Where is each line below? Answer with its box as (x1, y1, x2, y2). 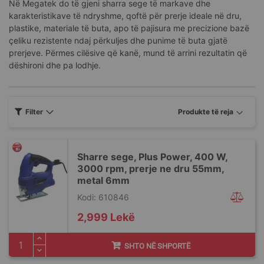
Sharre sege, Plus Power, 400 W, (77, 151, 227, 163)
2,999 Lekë (77, 211, 135, 223)
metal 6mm (77, 174, 130, 186)
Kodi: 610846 (77, 192, 129, 202)
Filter (25, 107, 43, 116)
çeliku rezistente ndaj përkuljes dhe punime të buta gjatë (9, 35, 227, 46)
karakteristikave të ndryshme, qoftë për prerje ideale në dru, (9, 11, 242, 21)
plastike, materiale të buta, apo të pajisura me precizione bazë (9, 23, 249, 34)
